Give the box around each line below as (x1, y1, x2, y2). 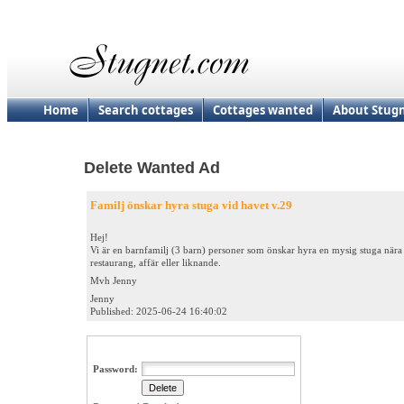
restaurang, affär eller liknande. (90, 257, 221, 269)
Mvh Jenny (90, 275, 137, 287)
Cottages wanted (213, 102, 313, 118)
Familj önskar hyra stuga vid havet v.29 (90, 198, 292, 213)
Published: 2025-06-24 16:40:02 (90, 306, 227, 317)
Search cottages (98, 102, 193, 118)
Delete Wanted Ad (84, 159, 220, 177)
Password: (93, 363, 138, 375)
